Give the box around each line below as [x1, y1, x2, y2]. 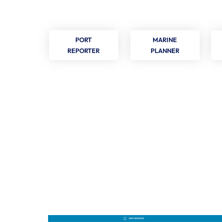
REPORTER [67, 47, 100, 55]
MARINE [153, 36, 177, 44]
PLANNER [150, 47, 179, 55]
